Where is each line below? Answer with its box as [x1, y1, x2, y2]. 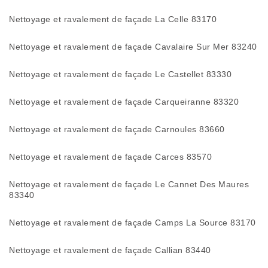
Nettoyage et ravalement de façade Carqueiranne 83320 [9, 97, 239, 106]
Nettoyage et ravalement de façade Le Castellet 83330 [9, 69, 232, 79]
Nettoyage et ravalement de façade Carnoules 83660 [9, 124, 225, 134]
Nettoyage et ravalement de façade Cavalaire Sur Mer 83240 [9, 42, 257, 51]
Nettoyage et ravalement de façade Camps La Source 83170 [9, 218, 256, 227]
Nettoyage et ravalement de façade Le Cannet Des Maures [9, 179, 249, 189]
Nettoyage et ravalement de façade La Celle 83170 [9, 14, 217, 24]
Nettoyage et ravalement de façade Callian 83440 [9, 245, 211, 255]
